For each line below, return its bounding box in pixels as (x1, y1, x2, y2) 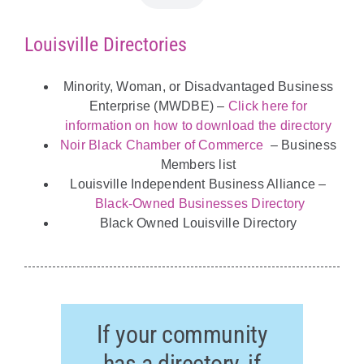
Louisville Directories (24, 33, 187, 57)
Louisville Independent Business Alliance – (70, 177, 327, 192)
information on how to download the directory (65, 119, 331, 133)
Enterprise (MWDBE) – (89, 99, 228, 114)
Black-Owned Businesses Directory (94, 197, 305, 211)
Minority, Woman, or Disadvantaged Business (63, 80, 334, 94)
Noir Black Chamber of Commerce (59, 138, 264, 153)
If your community (96, 320, 268, 349)
